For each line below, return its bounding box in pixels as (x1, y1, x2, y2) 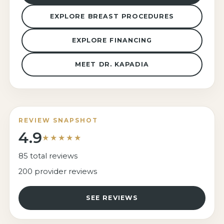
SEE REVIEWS (85, 194, 138, 202)
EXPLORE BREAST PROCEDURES (49, 12, 174, 20)
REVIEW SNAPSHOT (18, 117, 98, 124)
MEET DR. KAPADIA (75, 60, 149, 68)
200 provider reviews (18, 167, 97, 176)
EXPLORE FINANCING (71, 36, 152, 44)
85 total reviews (18, 151, 77, 161)
